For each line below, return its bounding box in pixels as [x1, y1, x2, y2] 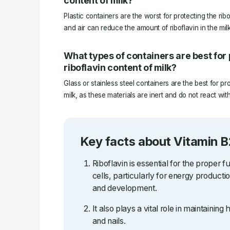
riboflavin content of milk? [64, 62, 177, 73]
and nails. [92, 216, 126, 226]
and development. [92, 183, 157, 194]
